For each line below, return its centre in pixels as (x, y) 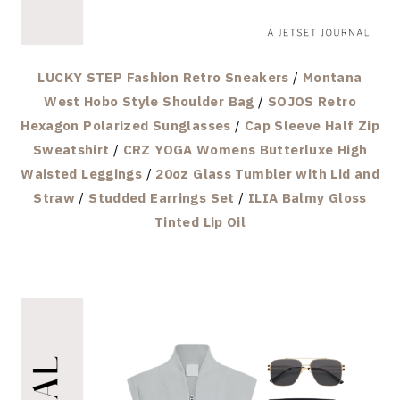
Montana (332, 77)
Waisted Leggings (82, 173)
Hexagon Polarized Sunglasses (126, 125)
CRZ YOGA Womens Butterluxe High (245, 149)
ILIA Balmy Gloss (307, 197)
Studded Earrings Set (162, 197)
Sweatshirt (71, 149)
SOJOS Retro (312, 101)
